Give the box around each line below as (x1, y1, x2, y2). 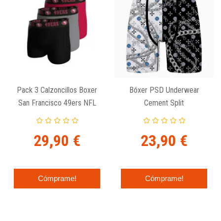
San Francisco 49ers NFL (18, 98, 96, 108)
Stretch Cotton (34, 110, 80, 120)
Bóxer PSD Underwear (129, 85, 199, 95)
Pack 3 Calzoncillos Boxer (17, 85, 97, 95)
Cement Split (144, 98, 184, 108)
